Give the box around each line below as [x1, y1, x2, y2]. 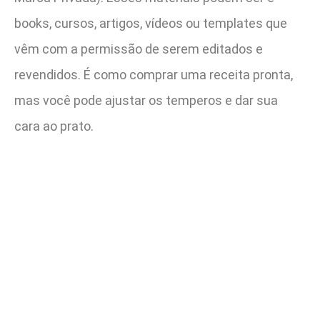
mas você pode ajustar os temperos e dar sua [14, 92, 278, 108]
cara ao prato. [14, 118, 94, 134]
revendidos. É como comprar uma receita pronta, [14, 66, 293, 82]
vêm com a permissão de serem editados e [14, 41, 263, 56]
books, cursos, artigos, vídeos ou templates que [14, 15, 287, 31]
